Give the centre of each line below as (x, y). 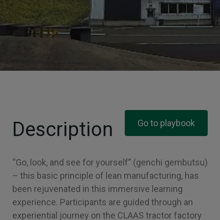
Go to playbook (166, 123)
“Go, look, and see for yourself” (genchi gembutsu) (110, 162)
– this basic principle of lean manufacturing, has (106, 176)
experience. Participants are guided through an (103, 202)
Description (63, 129)
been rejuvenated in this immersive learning (97, 189)
